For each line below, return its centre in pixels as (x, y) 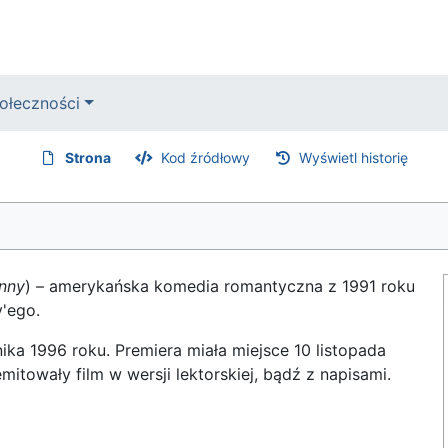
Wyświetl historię (354, 157)
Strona (88, 157)
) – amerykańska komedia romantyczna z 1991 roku (220, 286)
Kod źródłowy (205, 157)
